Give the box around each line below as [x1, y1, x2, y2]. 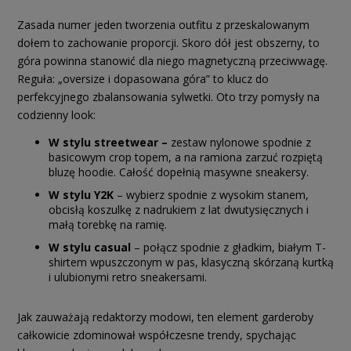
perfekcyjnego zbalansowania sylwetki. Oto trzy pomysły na [17, 89, 320, 104]
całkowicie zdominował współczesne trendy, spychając [17, 327, 296, 342]
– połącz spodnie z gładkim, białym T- [134, 239, 326, 255]
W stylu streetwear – [49, 134, 168, 150]
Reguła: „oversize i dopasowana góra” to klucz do [17, 71, 269, 86]
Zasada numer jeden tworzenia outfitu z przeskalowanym [17, 16, 309, 32]
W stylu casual [49, 239, 134, 255]
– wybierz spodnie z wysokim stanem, [117, 186, 309, 202]
